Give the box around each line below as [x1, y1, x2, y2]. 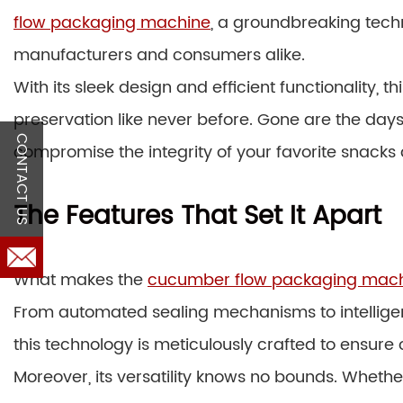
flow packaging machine [13, 9, 210, 36]
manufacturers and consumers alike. [13, 41, 305, 68]
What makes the [13, 266, 148, 293]
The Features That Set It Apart [13, 195, 381, 237]
